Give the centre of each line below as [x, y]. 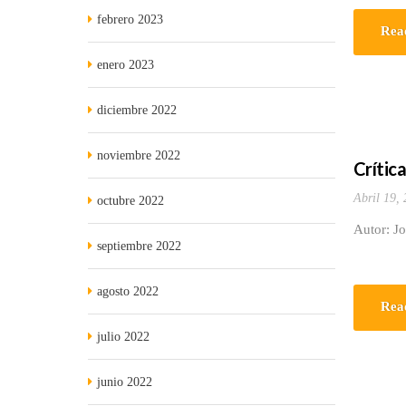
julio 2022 [123, 337]
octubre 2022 [130, 201]
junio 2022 [125, 382]
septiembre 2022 [139, 246]
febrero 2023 [130, 19]
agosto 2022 [128, 291]
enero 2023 [126, 65]
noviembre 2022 [139, 155]
